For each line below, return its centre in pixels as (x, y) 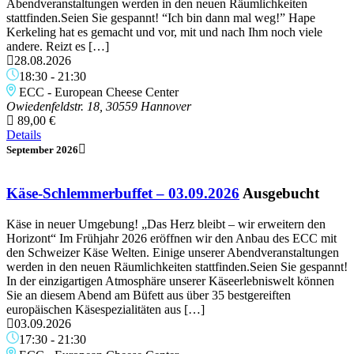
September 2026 (42, 149)
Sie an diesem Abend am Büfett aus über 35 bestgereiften (149, 296)
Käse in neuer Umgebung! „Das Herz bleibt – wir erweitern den (166, 224)
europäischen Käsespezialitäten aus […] (105, 310)
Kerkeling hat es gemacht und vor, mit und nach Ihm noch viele (164, 32)
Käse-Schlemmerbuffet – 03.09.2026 (123, 194)
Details (24, 134)
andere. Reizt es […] (58, 46)
